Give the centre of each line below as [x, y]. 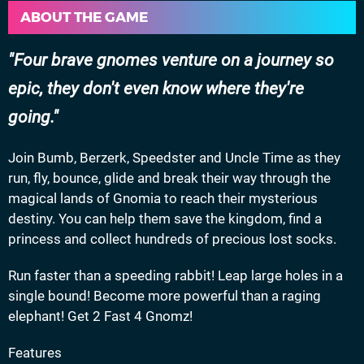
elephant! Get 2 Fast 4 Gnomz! [100, 316]
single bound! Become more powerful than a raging [165, 296]
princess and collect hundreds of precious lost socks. [172, 239]
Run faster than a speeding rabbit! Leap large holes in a [175, 276]
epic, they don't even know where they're [156, 89]
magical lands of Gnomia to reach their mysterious [163, 199]
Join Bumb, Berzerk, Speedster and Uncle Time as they [174, 158]
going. [30, 117]
